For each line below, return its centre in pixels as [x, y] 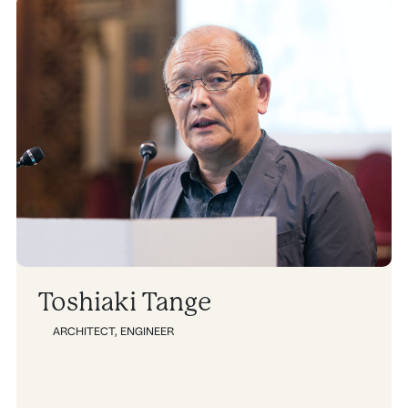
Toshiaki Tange [125, 303]
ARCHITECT [84, 331]
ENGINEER [148, 331]
